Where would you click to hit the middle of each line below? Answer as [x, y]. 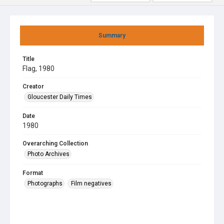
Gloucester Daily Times [60, 97]
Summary [112, 35]
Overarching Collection [55, 143]
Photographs [45, 183]
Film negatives [91, 183]
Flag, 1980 [38, 68]
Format [33, 173]
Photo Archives [48, 154]
